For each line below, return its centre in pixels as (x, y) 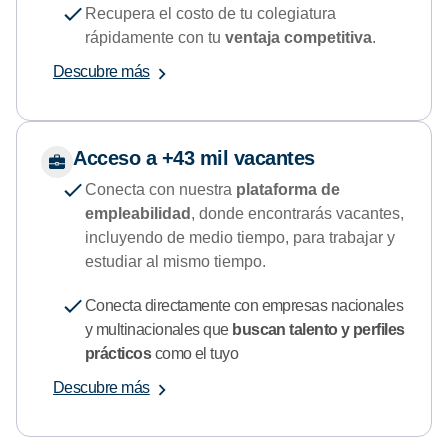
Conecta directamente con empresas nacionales (244, 305)
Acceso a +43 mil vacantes (194, 157)
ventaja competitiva (296, 37)
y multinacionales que (159, 329)
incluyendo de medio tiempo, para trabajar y (240, 237)
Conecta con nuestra (160, 189)
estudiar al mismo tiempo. (175, 261)
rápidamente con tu (153, 37)
